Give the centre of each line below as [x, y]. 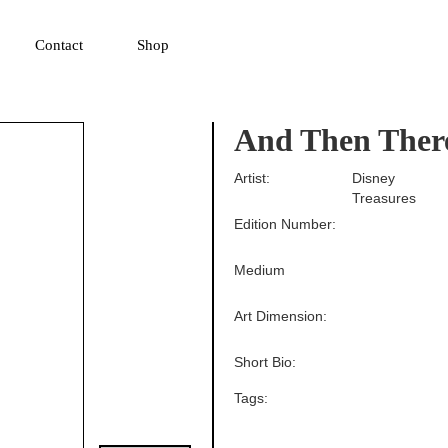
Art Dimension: [281, 316]
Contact [58, 45]
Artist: [252, 178]
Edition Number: [285, 224]
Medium [260, 270]
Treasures [384, 198]
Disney [374, 178]
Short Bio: [265, 362]
